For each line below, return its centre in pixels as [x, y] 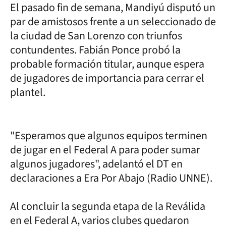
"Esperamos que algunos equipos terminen [109, 135]
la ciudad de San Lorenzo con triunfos [96, 36]
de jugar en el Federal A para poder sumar [105, 150]
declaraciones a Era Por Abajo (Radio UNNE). [111, 178]
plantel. [28, 92]
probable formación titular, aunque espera [107, 64]
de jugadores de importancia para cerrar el [107, 78]
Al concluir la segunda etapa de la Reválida [108, 206]
